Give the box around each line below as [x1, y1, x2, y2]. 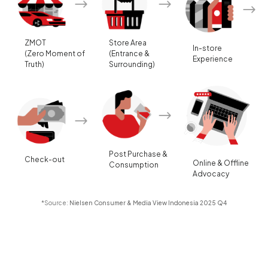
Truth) [25, 59, 44, 69]
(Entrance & [108, 48, 150, 58]
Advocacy [193, 169, 230, 178]
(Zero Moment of [25, 48, 85, 58]
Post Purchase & [108, 150, 167, 159]
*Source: [41, 199, 69, 206]
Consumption [108, 160, 159, 169]
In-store [193, 43, 223, 53]
